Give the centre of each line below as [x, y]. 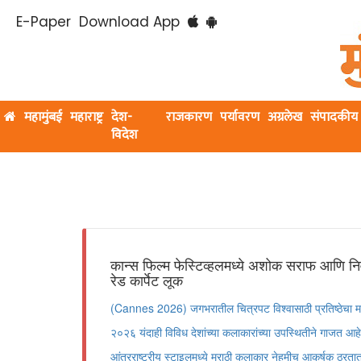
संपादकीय [334, 117]
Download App [129, 22]
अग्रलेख [285, 117]
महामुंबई [43, 117]
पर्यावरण [240, 117]
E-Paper [44, 22]
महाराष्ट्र [87, 117]
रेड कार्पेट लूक [147, 280]
